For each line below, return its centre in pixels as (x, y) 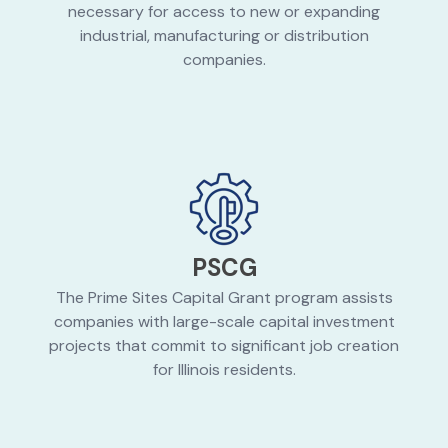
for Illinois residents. (224, 370)
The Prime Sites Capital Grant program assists (224, 298)
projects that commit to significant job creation (224, 346)
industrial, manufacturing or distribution (224, 36)
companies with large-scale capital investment (224, 322)
